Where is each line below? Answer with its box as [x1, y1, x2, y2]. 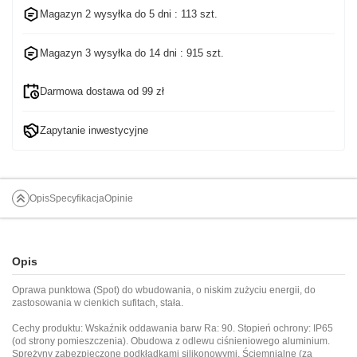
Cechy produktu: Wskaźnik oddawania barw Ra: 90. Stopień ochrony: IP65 [12, 322, 333, 334]
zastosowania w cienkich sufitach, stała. [12, 296, 183, 308]
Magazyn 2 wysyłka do [40, 7, 149, 20]
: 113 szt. [171, 7, 218, 20]
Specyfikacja [49, 192, 104, 204]
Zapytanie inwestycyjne [40, 124, 148, 136]
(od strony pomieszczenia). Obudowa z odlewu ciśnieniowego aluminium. [12, 335, 330, 347]
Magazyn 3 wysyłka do [40, 46, 149, 59]
